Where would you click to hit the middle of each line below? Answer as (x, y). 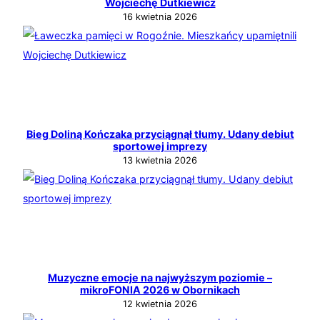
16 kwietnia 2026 (160, 16)
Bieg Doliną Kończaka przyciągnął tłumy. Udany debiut (160, 134)
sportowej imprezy (160, 146)
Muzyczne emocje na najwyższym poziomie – (160, 277)
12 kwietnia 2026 (160, 304)
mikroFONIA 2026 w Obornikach (160, 289)
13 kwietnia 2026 (160, 160)
